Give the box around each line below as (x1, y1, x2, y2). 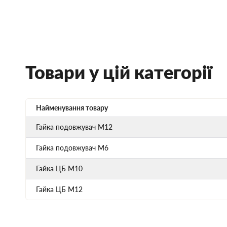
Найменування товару (36, 103, 108, 112)
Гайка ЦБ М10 (36, 164, 83, 173)
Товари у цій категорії (25, 60, 212, 83)
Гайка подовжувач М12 (36, 122, 112, 131)
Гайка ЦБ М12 (36, 184, 83, 194)
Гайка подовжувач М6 (36, 143, 108, 152)
